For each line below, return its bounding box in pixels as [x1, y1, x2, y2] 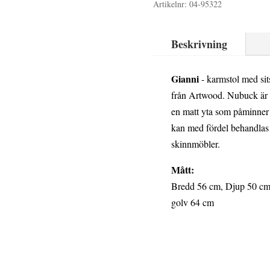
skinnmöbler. [171, 137, 220, 150]
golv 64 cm [171, 195, 214, 209]
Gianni [171, 71, 199, 86]
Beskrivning [171, 36, 227, 52]
